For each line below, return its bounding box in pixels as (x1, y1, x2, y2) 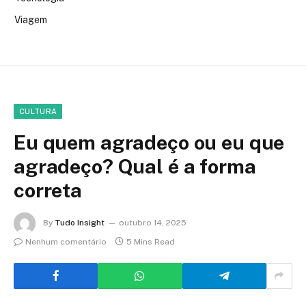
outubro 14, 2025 (119, 217, 186, 227)
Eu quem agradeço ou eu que (14, 130, 285, 154)
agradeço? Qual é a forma (14, 154, 256, 178)
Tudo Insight (55, 217, 105, 227)
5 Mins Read (126, 236, 175, 247)
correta (14, 178, 82, 202)
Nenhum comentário (25, 236, 107, 247)
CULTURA (19, 107, 57, 115)
